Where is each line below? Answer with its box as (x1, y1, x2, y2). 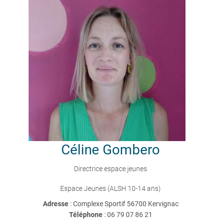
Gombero (103, 142, 160, 158)
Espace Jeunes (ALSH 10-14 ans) (60, 184, 161, 192)
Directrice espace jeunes (74, 165, 147, 173)
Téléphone (69, 211, 103, 219)
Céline (61, 142, 99, 158)
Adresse (42, 200, 70, 208)
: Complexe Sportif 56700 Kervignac (70, 200, 179, 208)
